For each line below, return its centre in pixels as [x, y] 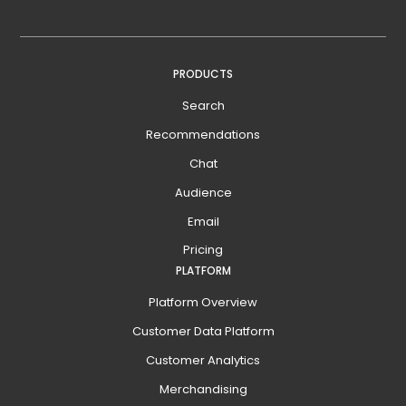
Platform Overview [203, 303]
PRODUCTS [203, 74]
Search [203, 106]
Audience [203, 192]
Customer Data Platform [203, 331]
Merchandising [203, 389]
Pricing [203, 250]
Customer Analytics [203, 360]
